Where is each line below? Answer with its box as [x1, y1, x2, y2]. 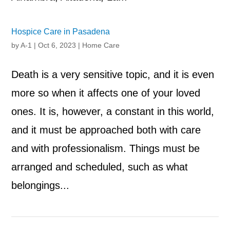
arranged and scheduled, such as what [11, 161, 188, 173]
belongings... [11, 180, 70, 191]
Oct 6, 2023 [38, 41, 76, 50]
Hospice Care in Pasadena [11, 27, 110, 36]
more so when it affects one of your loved [11, 87, 201, 99]
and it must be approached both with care [11, 124, 201, 136]
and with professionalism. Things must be [11, 143, 200, 155]
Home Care [82, 41, 120, 50]
